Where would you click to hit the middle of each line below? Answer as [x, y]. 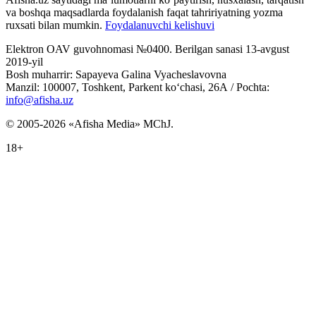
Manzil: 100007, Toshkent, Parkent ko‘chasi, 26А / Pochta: [138, 87]
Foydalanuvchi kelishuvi [160, 25]
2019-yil [24, 61]
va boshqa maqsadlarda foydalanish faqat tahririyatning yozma [144, 12]
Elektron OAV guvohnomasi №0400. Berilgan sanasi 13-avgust [147, 49]
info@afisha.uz [39, 99]
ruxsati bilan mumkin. [55, 25]
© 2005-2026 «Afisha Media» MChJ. [90, 123]
